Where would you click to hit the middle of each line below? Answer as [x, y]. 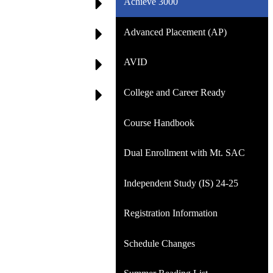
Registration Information [170, 213]
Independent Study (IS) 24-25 [181, 183]
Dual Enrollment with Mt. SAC [184, 153]
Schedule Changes [159, 243]
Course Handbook [159, 122]
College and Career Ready [174, 92]
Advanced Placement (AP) [175, 32]
